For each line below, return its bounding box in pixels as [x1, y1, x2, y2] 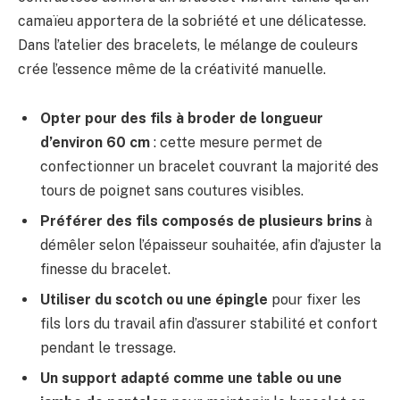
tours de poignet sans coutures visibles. [40, 182, 304, 200]
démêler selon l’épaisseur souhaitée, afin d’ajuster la [40, 237, 381, 254]
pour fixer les [268, 291, 361, 309]
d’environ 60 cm [40, 134, 150, 152]
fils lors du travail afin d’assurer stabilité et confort [40, 315, 378, 333]
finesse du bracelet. [40, 261, 171, 279]
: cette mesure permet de [150, 134, 322, 152]
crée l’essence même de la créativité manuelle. [18, 60, 326, 78]
